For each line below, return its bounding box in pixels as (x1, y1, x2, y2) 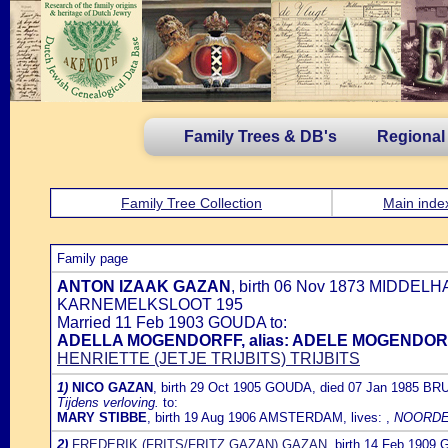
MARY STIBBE (57, 410, 147, 425)
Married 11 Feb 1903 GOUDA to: (57, 314, 287, 331)
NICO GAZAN (72, 380, 153, 395)
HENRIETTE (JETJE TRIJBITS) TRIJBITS (57, 350, 360, 367)
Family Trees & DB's (184, 128, 337, 145)
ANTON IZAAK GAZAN (57, 278, 231, 295)
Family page (57, 251, 128, 266)
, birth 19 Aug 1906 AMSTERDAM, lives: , (147, 410, 394, 425)
